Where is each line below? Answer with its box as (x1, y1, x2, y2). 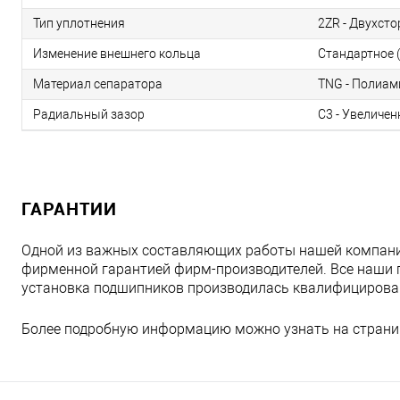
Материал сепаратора (33, 77, 162, 92)
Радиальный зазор (33, 107, 145, 122)
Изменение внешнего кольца (33, 46, 201, 62)
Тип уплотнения (33, 16, 125, 31)
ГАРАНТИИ (21, 196, 117, 221)
